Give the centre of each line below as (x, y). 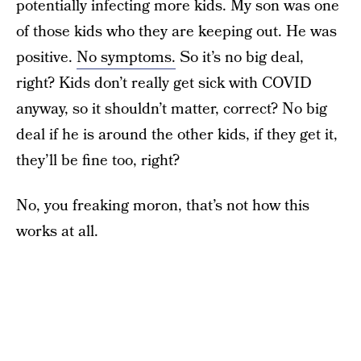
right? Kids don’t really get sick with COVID (164, 83)
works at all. (57, 232)
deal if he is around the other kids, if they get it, (177, 135)
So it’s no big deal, (240, 58)
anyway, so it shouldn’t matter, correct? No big (172, 109)
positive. (46, 58)
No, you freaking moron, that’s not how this (163, 206)
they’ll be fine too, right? (98, 161)
